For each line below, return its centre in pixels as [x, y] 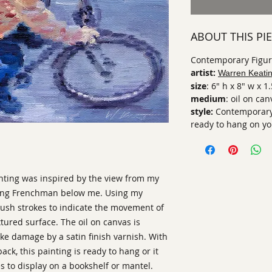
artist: [203, 73]
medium [208, 99]
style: [202, 111]
